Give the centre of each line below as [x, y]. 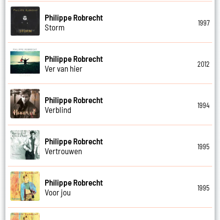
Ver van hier [64, 68]
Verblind [58, 109]
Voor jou [58, 192]
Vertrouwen [64, 151]
